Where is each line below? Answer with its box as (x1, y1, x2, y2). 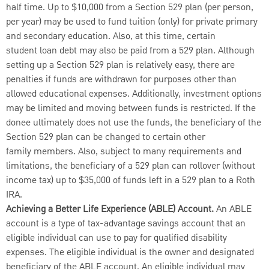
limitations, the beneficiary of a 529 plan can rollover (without (6, 159, 255, 174)
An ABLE (214, 202, 252, 217)
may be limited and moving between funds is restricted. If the (6, 101, 256, 116)
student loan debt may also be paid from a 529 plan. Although (6, 43, 255, 58)
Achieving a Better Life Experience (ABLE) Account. (6, 202, 214, 217)
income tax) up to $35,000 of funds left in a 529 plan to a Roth (6, 173, 255, 188)
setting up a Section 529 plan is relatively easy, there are (6, 58, 235, 73)
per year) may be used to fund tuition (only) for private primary (6, 14, 258, 29)
